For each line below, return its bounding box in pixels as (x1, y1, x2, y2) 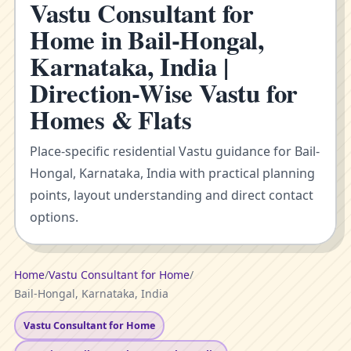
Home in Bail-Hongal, (30, 20, 264, 58)
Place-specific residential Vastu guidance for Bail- (30, 143, 320, 160)
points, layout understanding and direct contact (30, 186, 313, 204)
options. (30, 208, 78, 226)
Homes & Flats (30, 100, 192, 138)
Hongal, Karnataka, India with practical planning (30, 165, 315, 182)
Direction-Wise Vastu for (30, 74, 299, 111)
